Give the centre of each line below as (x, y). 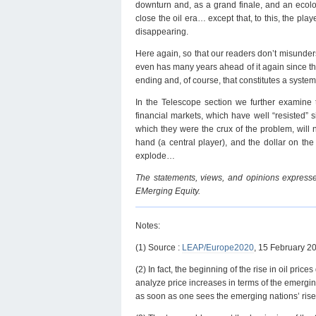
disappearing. (162, 31)
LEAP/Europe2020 (218, 247)
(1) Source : (159, 247)
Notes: (148, 225)
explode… (155, 156)
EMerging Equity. (168, 191)
